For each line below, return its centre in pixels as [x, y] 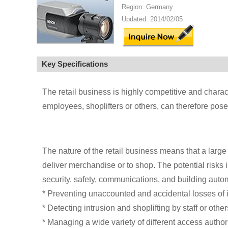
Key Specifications [75, 64]
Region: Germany [147, 7]
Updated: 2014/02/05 [152, 19]
